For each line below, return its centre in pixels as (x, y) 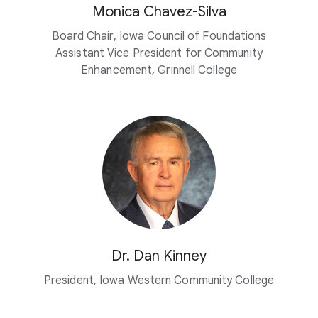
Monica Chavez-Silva (159, 11)
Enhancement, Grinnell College (159, 70)
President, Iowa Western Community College (159, 280)
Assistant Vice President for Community (159, 53)
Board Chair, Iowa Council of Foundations (159, 36)
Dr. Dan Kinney (159, 256)
